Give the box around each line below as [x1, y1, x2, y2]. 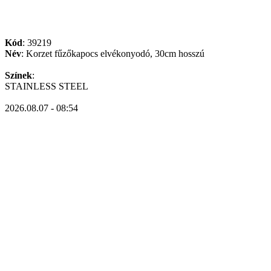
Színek [5, 70, 32, 80]
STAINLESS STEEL [5, 81, 88, 91]
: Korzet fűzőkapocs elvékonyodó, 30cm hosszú [21, 48, 204, 59]
